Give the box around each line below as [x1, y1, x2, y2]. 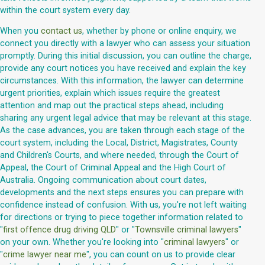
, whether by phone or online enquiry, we [82, 25, 237, 36]
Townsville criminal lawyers [135, 224, 238, 235]
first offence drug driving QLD [3, 224, 116, 235]
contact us [41, 25, 82, 36]
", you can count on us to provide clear [86, 249, 235, 260]
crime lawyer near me [3, 249, 86, 260]
